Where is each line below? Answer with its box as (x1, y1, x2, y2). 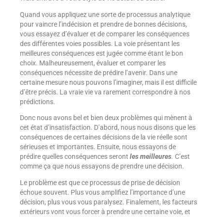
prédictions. (19, 97, 55, 106)
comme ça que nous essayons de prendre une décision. (19, 162, 184, 170)
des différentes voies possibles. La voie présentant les (19, 39, 180, 47)
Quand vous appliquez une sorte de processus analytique (19, 10, 190, 18)
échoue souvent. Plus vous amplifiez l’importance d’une (19, 188, 185, 196)
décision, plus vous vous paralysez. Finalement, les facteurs (19, 198, 197, 206)
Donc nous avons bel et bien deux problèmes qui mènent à (19, 114, 192, 122)
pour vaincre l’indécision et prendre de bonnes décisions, (19, 20, 187, 28)
